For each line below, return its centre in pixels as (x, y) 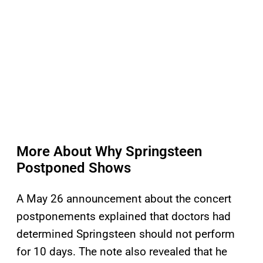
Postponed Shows (74, 168)
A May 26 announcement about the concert (124, 199)
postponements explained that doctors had (124, 217)
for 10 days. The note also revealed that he (122, 252)
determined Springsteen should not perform (126, 234)
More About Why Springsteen (109, 152)
